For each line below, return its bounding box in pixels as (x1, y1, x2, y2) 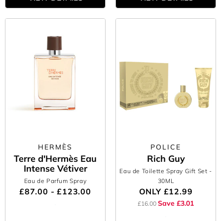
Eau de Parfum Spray (24, 177, 87, 184)
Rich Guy (147, 153, 185, 164)
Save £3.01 (158, 199, 194, 208)
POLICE (150, 143, 181, 151)
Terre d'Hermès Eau (14, 153, 97, 164)
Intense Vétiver (23, 163, 87, 174)
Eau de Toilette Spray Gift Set (119, 167, 209, 175)
